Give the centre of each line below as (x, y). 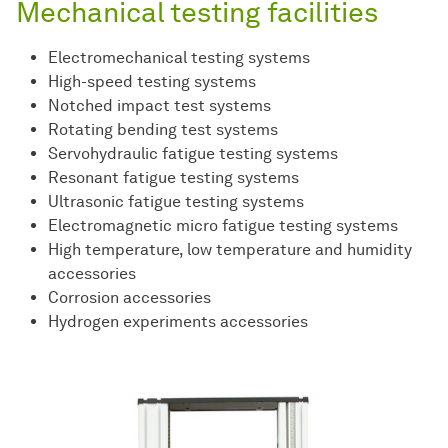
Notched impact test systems (159, 106)
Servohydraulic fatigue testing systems (193, 154)
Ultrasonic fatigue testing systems (176, 202)
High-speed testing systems (152, 82)
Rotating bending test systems (163, 130)
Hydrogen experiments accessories (178, 322)
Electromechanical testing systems (179, 58)
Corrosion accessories (129, 298)
